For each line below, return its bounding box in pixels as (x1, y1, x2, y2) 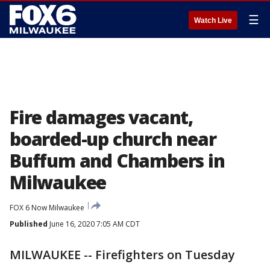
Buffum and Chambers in (10, 148, 225, 173)
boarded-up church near (10, 127, 216, 151)
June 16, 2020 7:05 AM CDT (48, 219, 140, 229)
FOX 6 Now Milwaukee (10, 202, 84, 213)
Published (10, 219, 48, 229)
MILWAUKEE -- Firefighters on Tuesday (10, 246, 235, 263)
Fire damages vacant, (10, 105, 193, 130)
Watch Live (194, 16, 232, 25)
